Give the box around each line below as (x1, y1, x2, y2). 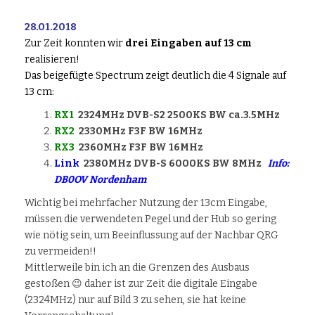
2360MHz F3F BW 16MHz (75, 141, 203, 154)
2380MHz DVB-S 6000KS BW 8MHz (79, 157, 268, 170)
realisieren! (25, 53, 79, 66)
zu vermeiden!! (25, 245, 96, 258)
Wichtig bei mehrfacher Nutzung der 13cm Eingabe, (25, 197, 267, 210)
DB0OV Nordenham (54, 174, 146, 186)
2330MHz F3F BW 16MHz (75, 125, 202, 138)
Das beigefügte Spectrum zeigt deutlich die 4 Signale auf (25, 70, 286, 82)
